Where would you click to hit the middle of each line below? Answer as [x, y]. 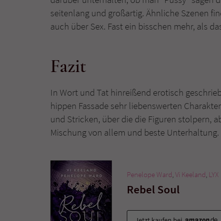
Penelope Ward [149, 174]
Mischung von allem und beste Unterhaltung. [135, 132]
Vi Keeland [190, 174]
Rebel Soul [153, 189]
